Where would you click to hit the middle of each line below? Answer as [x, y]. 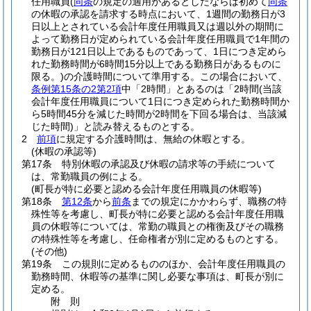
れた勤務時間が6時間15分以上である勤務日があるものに [156, 64]
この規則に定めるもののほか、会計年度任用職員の [174, 264]
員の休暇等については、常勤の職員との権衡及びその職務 [158, 226]
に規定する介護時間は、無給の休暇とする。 [153, 139]
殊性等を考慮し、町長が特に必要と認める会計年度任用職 [158, 214]
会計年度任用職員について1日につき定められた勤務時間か [160, 101]
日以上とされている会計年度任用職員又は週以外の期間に [158, 26]
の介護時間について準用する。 [132, 76]
